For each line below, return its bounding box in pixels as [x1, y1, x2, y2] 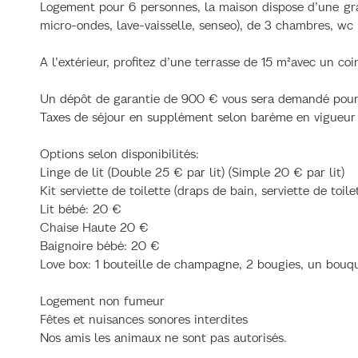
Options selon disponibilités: [40, 145, 199, 161]
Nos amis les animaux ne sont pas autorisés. [40, 329, 287, 345]
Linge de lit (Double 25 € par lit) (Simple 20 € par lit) [40, 164, 344, 180]
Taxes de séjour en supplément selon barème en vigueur [40, 109, 356, 125]
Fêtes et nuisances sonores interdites [40, 311, 248, 327]
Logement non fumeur [40, 292, 165, 308]
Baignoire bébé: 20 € [40, 237, 160, 253]
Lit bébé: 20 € [40, 201, 121, 217]
